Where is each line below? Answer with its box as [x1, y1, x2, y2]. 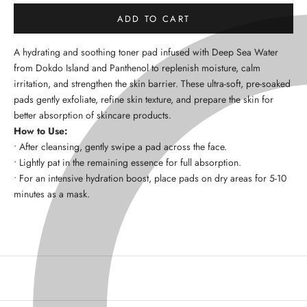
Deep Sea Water [212, 45, 278, 59]
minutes [14, 186, 45, 201]
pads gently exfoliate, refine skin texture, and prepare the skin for [14, 92, 273, 106]
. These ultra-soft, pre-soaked [175, 76, 291, 90]
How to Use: [14, 123, 68, 138]
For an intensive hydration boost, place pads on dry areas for [19, 171, 269, 185]
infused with [158, 45, 212, 59]
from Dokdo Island [14, 60, 89, 75]
